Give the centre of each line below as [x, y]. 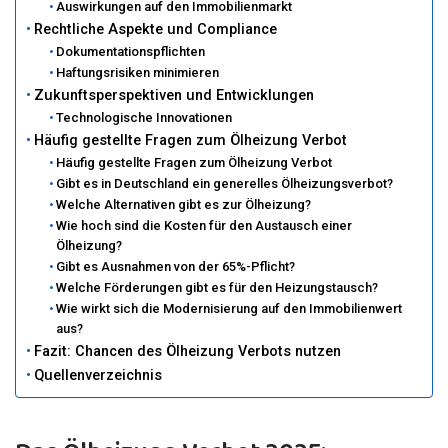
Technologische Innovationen [144, 117]
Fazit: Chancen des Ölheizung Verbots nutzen [187, 351]
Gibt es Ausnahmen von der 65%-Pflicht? [176, 266]
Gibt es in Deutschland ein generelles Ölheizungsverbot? [225, 183]
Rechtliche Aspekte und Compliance [155, 29]
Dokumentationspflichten [131, 51]
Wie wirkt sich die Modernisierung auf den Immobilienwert [229, 308]
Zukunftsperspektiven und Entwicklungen [173, 95]
